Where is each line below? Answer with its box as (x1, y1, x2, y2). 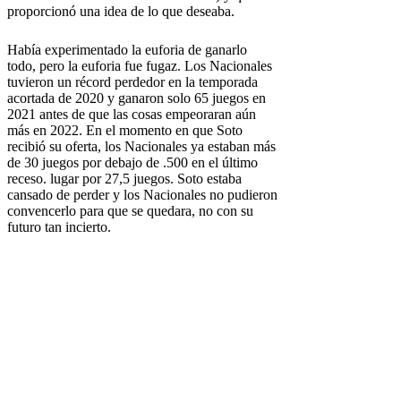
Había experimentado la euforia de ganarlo (7, 41, 247, 57)
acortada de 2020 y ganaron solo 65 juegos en (7, 90, 266, 106)
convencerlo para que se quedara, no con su (7, 202, 253, 218)
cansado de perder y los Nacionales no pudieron (7, 186, 277, 202)
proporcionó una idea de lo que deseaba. (7, 3, 235, 19)
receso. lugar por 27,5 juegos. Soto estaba (7, 170, 242, 186)
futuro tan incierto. (7, 218, 111, 235)
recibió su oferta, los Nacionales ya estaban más (7, 138, 276, 154)
